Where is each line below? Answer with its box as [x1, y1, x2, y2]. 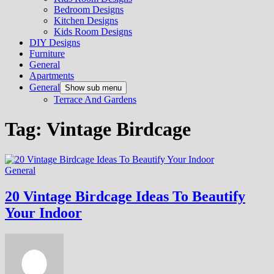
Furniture [29, 48, 65, 59]
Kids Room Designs [54, 26, 132, 37]
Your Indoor [5, 204, 82, 221]
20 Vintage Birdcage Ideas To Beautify [5, 188, 245, 204]
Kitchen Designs [54, 15, 118, 26]
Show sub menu [65, 83, 122, 92]
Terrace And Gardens [54, 94, 136, 105]
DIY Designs [29, 37, 80, 48]
